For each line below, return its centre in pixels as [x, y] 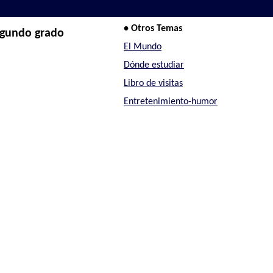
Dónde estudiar [154, 65]
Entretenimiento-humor [170, 101]
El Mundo [142, 47]
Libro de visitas [153, 83]
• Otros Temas [153, 29]
